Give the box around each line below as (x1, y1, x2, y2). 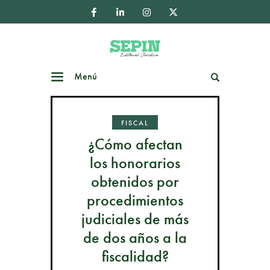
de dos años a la (83, 227, 187, 248)
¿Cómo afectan (87, 134, 183, 155)
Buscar (177, 70, 202, 83)
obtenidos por (91, 171, 179, 192)
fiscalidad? (101, 246, 169, 267)
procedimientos (87, 190, 183, 211)
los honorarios (90, 152, 180, 174)
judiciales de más (81, 209, 189, 230)
